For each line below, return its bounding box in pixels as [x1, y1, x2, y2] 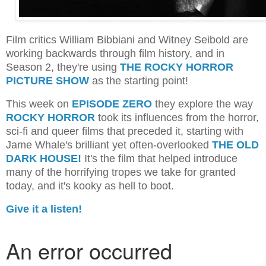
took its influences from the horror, [95, 111, 259, 123]
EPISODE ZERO [72, 97, 152, 110]
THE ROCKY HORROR [120, 61, 233, 74]
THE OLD [212, 138, 259, 151]
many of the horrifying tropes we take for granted [6, 166, 236, 178]
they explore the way [152, 97, 253, 110]
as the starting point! [92, 75, 194, 87]
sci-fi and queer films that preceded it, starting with [6, 125, 243, 137]
